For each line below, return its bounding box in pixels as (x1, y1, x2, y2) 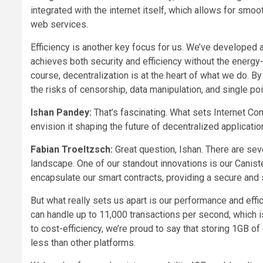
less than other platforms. (31, 237, 136, 249)
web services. (31, 19, 88, 31)
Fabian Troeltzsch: (31, 144, 113, 156)
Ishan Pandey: (31, 107, 92, 119)
